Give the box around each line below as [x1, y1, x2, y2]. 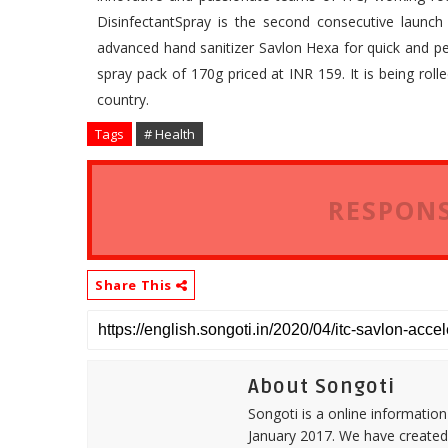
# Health [144, 124, 195, 143]
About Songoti [248, 374, 395, 399]
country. [97, 89, 149, 109]
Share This [95, 275, 176, 294]
